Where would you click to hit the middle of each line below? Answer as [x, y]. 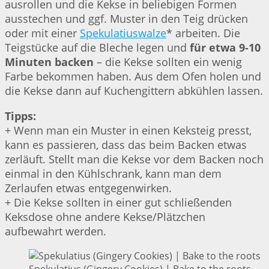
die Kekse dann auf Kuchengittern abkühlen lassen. [134, 91]
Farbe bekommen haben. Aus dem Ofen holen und [133, 77]
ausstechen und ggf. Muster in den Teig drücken [126, 19]
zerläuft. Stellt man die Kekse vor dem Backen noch [134, 159]
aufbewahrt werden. [56, 231]
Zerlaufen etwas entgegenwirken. [88, 188]
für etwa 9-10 [225, 48]
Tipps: [20, 116]
